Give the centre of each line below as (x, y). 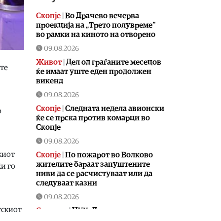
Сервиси (52, 210)
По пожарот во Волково (109, 155)
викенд (50, 81)
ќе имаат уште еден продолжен (94, 71)
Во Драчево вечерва (102, 16)
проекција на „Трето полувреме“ (96, 25)
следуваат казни (67, 183)
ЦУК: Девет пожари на (113, 210)
